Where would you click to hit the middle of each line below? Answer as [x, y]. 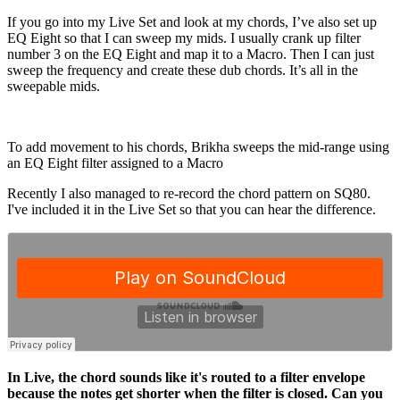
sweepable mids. [55, 86]
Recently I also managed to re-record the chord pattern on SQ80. [189, 193]
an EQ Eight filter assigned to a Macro [115, 162]
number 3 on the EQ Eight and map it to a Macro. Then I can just [191, 54]
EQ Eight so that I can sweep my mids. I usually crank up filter [184, 37]
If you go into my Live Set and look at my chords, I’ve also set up [192, 21]
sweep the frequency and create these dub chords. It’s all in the [183, 70]
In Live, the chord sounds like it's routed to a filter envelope [186, 377]
